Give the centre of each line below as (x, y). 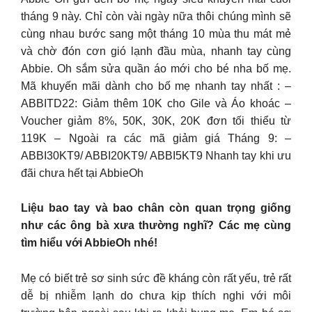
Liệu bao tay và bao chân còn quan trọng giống (156, 208)
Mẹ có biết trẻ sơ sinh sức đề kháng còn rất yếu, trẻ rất (156, 278)
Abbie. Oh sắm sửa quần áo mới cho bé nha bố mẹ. (156, 68)
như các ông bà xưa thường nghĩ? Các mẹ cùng (156, 226)
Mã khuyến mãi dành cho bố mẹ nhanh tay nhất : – (156, 86)
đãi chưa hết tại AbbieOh (82, 173)
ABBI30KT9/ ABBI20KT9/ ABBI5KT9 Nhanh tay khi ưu (156, 155)
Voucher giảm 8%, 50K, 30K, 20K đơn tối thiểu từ (156, 120)
